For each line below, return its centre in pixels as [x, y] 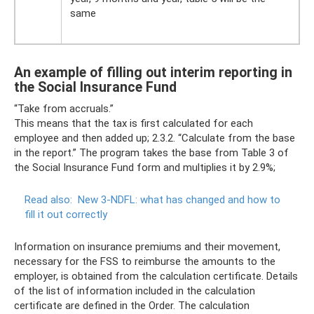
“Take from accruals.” [64, 108]
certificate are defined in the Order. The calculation [132, 305]
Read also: [48, 199]
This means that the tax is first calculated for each [134, 123]
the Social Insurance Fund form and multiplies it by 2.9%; [145, 167]
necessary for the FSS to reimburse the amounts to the [145, 261]
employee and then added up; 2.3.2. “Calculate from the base [155, 138]
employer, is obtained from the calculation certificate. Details [156, 276]
